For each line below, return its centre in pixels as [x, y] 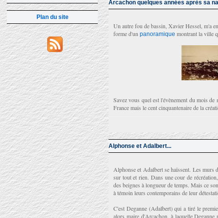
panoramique [157, 34]
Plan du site [52, 17]
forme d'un [127, 34]
